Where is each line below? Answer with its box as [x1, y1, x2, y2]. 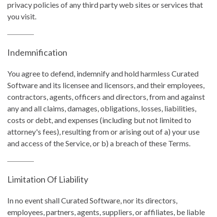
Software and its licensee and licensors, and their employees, [7, 80, 204, 90]
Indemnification [7, 47, 67, 58]
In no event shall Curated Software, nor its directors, [7, 196, 177, 205]
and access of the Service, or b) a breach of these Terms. [7, 139, 190, 148]
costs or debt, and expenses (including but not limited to [7, 115, 191, 124]
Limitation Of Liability [7, 174, 88, 185]
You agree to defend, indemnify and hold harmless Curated [7, 69, 199, 78]
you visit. [7, 12, 36, 21]
